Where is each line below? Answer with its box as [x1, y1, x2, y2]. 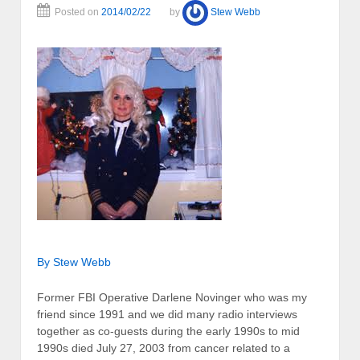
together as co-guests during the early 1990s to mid [37, 324, 300, 337]
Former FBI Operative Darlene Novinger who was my [37, 290, 307, 304]
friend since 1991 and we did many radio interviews [37, 307, 297, 321]
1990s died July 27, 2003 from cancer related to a [37, 341, 290, 354]
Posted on [55, 6, 101, 18]
